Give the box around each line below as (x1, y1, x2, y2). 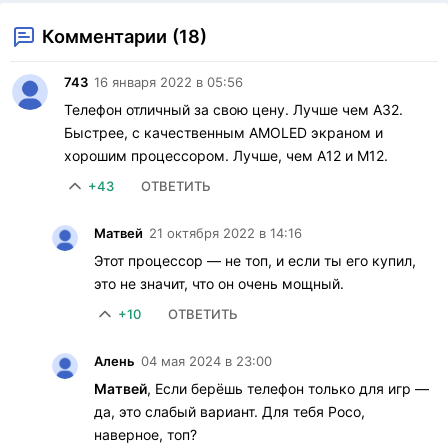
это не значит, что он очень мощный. (94, 274, 344, 292)
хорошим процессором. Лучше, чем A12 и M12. (64, 146, 388, 164)
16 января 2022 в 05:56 (94, 73, 243, 90)
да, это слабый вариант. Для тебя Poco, (94, 402, 365, 420)
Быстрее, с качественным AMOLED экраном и (64, 123, 383, 141)
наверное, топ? (94, 425, 197, 443)
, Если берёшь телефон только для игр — (147, 379, 429, 397)
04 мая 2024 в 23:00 (141, 352, 272, 369)
